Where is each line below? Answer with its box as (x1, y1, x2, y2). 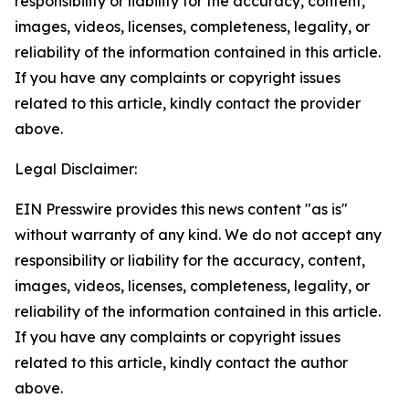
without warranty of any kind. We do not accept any (15, 225, 382, 244)
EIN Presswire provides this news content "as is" (15, 200, 348, 218)
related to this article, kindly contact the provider (15, 94, 361, 112)
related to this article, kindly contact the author (15, 353, 348, 372)
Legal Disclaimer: (15, 160, 137, 178)
